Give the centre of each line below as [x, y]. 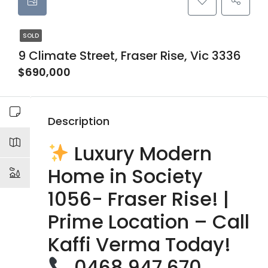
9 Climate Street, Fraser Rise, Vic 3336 [130, 56]
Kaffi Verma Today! [139, 244]
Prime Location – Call [149, 222]
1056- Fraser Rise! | [138, 199]
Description [79, 121]
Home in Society [125, 176]
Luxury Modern [141, 153]
